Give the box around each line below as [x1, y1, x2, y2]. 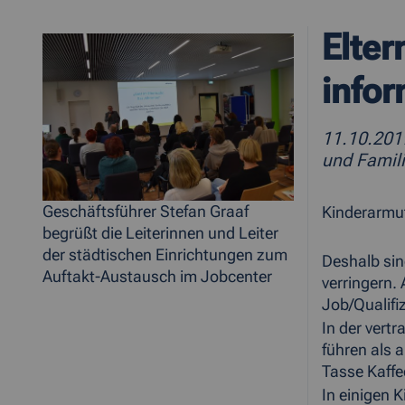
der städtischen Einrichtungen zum [42, 246, 287, 265]
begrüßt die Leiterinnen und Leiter [42, 224, 278, 243]
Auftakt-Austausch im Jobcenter [42, 268, 272, 287]
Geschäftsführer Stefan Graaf [42, 202, 249, 221]
